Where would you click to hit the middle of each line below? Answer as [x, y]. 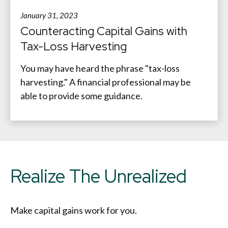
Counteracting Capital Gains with [104, 31]
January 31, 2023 [49, 16]
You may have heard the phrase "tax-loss [100, 68]
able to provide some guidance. [81, 96]
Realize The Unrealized [98, 176]
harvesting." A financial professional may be [106, 82]
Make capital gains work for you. [74, 210]
